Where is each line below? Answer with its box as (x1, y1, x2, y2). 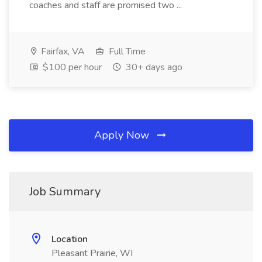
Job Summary (29, 184, 101, 199)
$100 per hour (40, 61, 102, 74)
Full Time (106, 45, 146, 58)
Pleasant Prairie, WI (51, 247, 133, 260)
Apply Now (94, 128, 152, 142)
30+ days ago (123, 61, 182, 74)
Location (51, 233, 88, 246)
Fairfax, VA (39, 45, 85, 58)
